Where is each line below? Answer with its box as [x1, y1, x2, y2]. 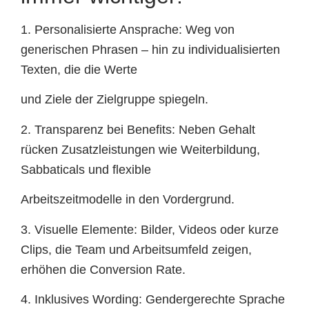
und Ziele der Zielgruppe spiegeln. [21, 92, 208, 107]
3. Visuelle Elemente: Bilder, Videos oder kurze [21, 222, 279, 237]
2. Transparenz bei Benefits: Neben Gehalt [21, 122, 255, 137]
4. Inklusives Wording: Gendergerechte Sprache [21, 292, 285, 306]
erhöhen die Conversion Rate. [21, 262, 186, 277]
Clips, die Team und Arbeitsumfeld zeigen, [21, 242, 252, 257]
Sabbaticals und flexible [21, 162, 151, 177]
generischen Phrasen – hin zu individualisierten [21, 42, 280, 57]
